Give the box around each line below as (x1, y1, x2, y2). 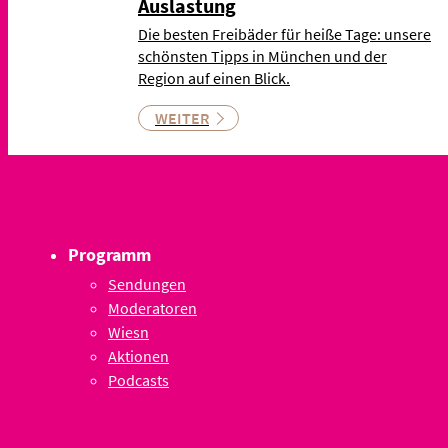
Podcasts (108, 370, 169, 391)
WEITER (155, 108, 209, 129)
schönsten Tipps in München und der (138, 46, 387, 67)
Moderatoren (108, 298, 197, 319)
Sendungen (108, 274, 186, 295)
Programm (68, 243, 151, 267)
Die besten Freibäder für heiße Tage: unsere (138, 24, 431, 45)
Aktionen (108, 346, 169, 367)
